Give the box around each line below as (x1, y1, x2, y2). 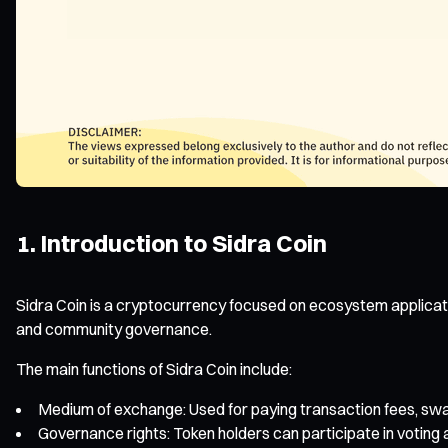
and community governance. (16, 318, 212, 339)
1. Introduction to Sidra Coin (16, 227, 327, 258)
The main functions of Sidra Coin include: (16, 358, 292, 379)
